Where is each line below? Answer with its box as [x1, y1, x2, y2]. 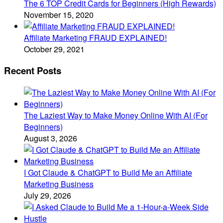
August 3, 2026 [24, 132, 77, 144]
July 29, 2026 [24, 190, 71, 202]
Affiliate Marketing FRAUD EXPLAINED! [24, 31, 167, 43]
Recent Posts [4, 64, 61, 78]
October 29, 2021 [24, 43, 85, 55]
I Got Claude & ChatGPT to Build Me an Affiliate [24, 167, 192, 179]
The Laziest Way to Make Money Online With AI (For [24, 110, 208, 121]
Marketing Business [24, 178, 94, 190]
